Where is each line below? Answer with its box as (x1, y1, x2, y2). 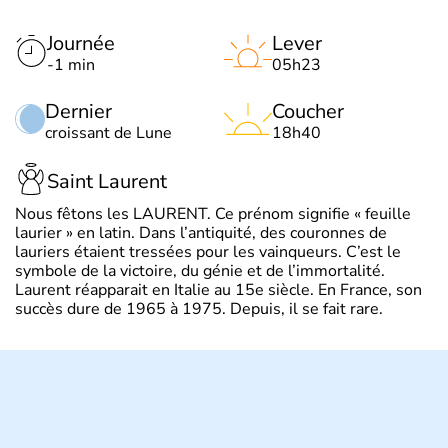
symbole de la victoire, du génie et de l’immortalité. (15, 260, 385, 283)
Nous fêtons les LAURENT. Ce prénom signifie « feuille (15, 203, 411, 226)
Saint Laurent (47, 167, 167, 195)
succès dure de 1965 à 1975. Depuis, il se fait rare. (15, 298, 383, 321)
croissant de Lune (45, 122, 172, 145)
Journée (47, 30, 115, 58)
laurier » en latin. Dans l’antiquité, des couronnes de (15, 222, 387, 245)
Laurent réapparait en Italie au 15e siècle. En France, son (15, 279, 422, 302)
